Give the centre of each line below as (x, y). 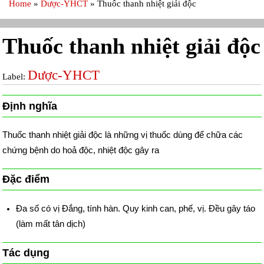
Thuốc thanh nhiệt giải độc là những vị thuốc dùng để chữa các (123, 135)
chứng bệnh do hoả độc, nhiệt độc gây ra (81, 150)
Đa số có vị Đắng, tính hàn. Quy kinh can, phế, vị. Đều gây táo (135, 209)
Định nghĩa (30, 106)
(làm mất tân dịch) (50, 224)
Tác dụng (26, 253)
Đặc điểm (26, 179)
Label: (15, 76)
